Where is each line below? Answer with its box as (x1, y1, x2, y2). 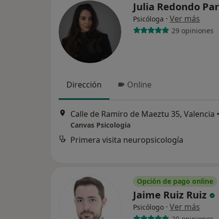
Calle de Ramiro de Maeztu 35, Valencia (70, 108, 215, 119)
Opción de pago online (137, 176, 213, 186)
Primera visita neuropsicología (70, 134, 183, 145)
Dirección (66, 79, 102, 90)
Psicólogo (133, 202, 164, 212)
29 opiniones (171, 25, 214, 35)
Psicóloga (133, 14, 164, 24)
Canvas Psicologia (70, 120, 131, 130)
